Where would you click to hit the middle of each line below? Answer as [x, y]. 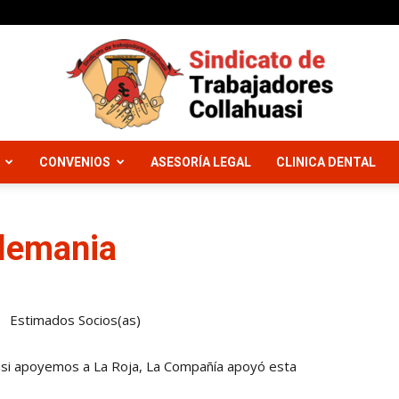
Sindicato [225, 185]
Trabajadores [237, 301]
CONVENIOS [75, 162]
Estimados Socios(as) [75, 320]
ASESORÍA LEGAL [201, 162]
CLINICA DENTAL [326, 162]
